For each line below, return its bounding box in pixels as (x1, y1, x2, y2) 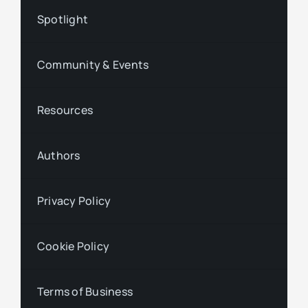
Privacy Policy (36, 193, 111, 209)
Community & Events (36, 57, 149, 73)
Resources (36, 102, 93, 118)
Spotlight (36, 12, 89, 27)
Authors (36, 148, 80, 164)
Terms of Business (36, 284, 133, 300)
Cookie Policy (36, 239, 110, 254)
